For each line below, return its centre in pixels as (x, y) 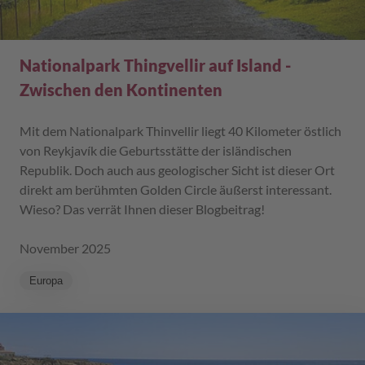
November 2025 (65, 248)
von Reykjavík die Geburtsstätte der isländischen (156, 151)
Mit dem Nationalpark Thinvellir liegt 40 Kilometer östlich (180, 131)
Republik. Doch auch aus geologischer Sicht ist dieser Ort (177, 170)
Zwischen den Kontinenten (121, 90)
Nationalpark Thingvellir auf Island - (155, 66)
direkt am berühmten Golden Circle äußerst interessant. (176, 190)
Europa (46, 281)
